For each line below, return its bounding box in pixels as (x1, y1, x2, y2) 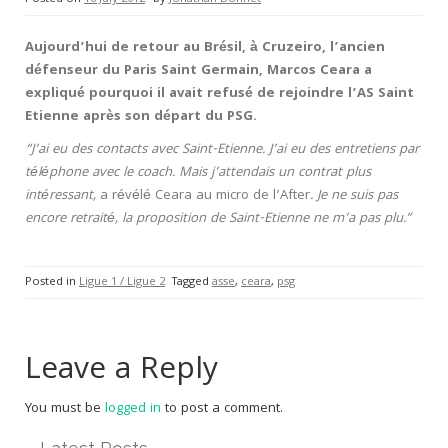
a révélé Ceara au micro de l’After (100, 185, 310, 207)
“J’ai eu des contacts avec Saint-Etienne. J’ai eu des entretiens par (25, 139, 419, 161)
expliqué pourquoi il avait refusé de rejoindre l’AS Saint (25, 83, 414, 105)
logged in (105, 398, 161, 420)
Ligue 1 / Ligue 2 (79, 273, 165, 292)
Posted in (25, 273, 79, 292)
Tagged (171, 273, 212, 292)
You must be (25, 398, 105, 420)
